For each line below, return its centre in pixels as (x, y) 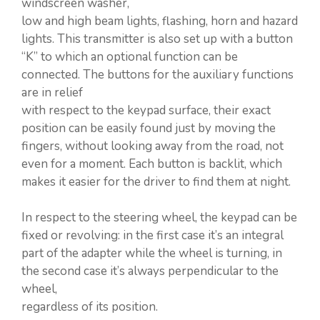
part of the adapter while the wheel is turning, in (152, 253)
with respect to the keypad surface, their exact (146, 110)
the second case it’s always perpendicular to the (150, 271)
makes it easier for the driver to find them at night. (156, 181)
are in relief (52, 92)
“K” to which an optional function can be (130, 56)
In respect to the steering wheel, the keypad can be (159, 217)
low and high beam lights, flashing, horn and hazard (160, 21)
